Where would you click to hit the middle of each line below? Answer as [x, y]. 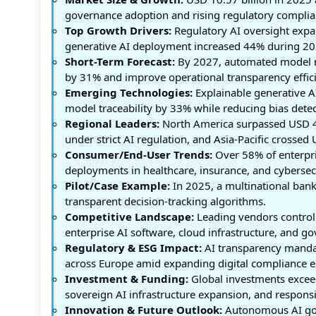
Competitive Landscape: [129, 217]
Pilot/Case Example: [117, 186]
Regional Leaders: [112, 123]
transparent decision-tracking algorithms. [165, 201]
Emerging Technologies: [129, 92]
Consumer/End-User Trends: [139, 154]
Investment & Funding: [127, 279]
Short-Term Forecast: [120, 61]
